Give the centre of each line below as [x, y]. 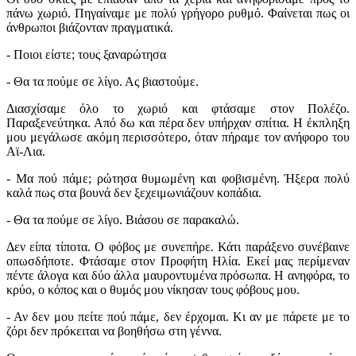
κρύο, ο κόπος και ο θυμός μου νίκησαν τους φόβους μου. [153, 290]
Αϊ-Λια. [26, 152]
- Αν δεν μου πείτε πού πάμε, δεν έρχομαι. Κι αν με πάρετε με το [178, 317]
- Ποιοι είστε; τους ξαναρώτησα [86, 55]
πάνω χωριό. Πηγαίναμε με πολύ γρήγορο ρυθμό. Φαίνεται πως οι [178, 14]
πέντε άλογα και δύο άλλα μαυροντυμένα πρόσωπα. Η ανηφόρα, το [178, 276]
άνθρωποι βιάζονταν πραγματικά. [90, 28]
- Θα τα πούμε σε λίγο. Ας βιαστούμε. [103, 82]
